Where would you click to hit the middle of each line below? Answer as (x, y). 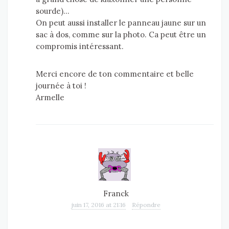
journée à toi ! (61, 86)
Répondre (146, 205)
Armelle (50, 98)
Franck (116, 194)
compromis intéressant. (80, 47)
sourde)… (53, 11)
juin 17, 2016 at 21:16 (99, 205)
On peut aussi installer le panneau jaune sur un (121, 23)
